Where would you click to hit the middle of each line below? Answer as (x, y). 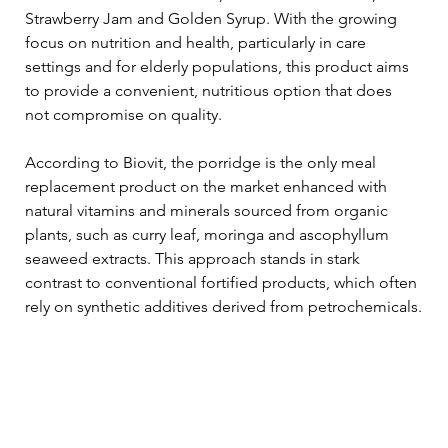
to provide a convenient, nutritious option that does (210, 90)
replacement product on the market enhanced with (208, 186)
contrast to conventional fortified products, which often (223, 282)
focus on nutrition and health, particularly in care (197, 42)
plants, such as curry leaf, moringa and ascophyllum (209, 234)
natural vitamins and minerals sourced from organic (208, 210)
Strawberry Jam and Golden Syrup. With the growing (213, 18)
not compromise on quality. (123, 114)
